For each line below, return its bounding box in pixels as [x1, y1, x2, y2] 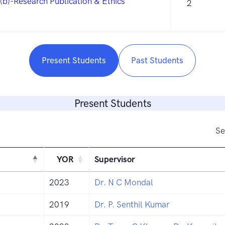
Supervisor [94, 154, 135, 164]
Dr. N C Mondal [94, 177, 153, 187]
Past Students [131, 55, 183, 66]
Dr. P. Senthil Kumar [94, 199, 170, 209]
